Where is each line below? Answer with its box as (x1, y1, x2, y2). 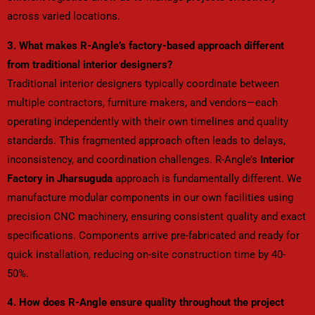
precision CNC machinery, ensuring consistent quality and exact (7, 210, 306, 223)
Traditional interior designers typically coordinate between (7, 77, 279, 90)
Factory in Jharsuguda (7, 172, 112, 185)
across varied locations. (7, 10, 123, 23)
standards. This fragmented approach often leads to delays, (7, 134, 285, 147)
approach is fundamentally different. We (112, 172, 302, 185)
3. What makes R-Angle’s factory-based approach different (7, 39, 284, 52)
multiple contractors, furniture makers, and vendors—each (7, 96, 278, 109)
